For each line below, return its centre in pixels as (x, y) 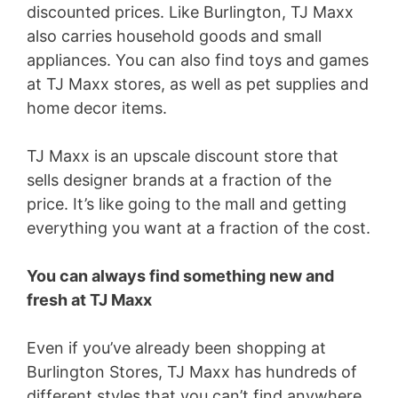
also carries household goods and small (174, 36)
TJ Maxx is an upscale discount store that (183, 156)
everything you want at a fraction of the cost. (199, 228)
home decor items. (97, 108)
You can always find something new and (180, 276)
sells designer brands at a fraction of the (179, 180)
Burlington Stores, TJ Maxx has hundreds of (192, 372)
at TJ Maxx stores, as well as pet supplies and (198, 84)
